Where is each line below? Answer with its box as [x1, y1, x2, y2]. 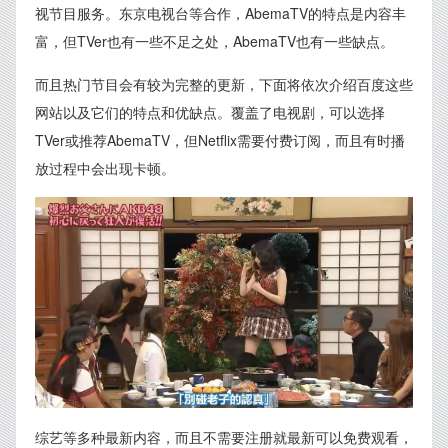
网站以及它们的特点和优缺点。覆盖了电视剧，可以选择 [35, 102, 385, 122]
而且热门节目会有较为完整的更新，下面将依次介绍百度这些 [35, 74, 413, 94]
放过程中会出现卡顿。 [35, 158, 175, 178]
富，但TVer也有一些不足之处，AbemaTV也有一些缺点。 [35, 31, 394, 51]
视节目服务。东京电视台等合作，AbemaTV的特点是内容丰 [35, 3, 406, 23]
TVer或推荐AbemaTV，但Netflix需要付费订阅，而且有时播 [35, 130, 405, 150]
